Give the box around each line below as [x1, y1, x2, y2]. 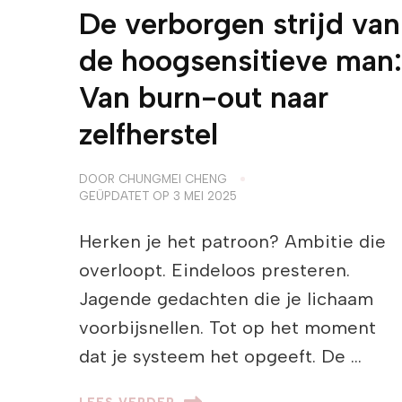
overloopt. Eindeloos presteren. [78, 259, 350, 282]
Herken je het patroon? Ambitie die [78, 231, 386, 253]
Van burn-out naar [78, 79, 328, 116]
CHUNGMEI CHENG [118, 171, 227, 187]
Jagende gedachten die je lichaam [78, 288, 373, 310]
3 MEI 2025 [172, 188, 237, 204]
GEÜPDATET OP [78, 188, 173, 204]
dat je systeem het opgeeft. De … [78, 345, 362, 368]
